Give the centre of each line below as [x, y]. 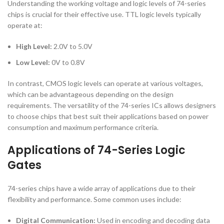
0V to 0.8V [67, 62]
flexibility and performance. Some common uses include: [94, 199]
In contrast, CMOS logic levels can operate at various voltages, [105, 83]
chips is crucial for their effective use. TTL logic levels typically [104, 14]
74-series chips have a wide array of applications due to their [101, 188]
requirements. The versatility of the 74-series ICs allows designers [112, 105]
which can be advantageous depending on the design [90, 94]
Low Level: [33, 62]
